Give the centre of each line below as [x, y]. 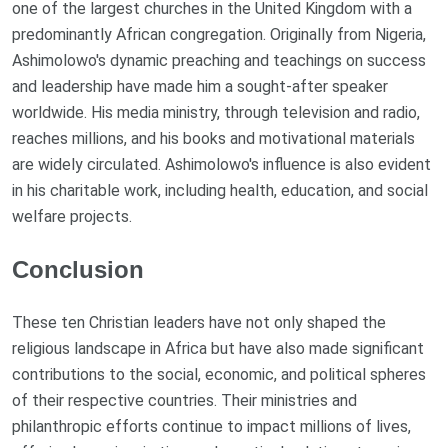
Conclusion [78, 270]
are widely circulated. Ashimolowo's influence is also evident [221, 165]
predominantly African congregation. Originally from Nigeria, [219, 35]
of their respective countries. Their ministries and [184, 401]
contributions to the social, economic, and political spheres [219, 375]
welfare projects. [72, 217]
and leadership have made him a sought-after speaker [200, 87]
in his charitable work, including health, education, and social [220, 191]
